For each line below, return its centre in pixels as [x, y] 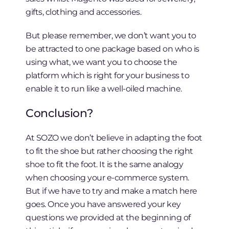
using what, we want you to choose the [101, 62]
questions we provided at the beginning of [108, 217]
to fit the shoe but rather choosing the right [109, 151]
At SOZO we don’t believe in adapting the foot [114, 138]
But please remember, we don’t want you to [111, 36]
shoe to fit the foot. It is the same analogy [105, 164]
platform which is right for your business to [108, 75]
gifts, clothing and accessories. [84, 12]
